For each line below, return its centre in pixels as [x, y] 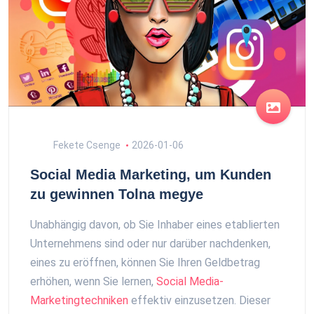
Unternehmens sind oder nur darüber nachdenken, [150, 244]
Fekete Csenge [86, 145]
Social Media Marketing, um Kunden [151, 175]
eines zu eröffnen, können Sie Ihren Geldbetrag [145, 262]
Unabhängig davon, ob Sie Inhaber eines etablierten [155, 225]
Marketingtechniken [79, 300]
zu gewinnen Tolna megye [117, 194]
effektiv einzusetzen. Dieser [199, 300]
